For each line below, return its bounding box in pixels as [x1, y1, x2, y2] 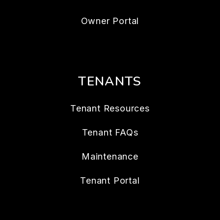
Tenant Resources [70, 103, 150, 114]
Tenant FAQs [82, 127, 138, 138]
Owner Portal [81, 16, 139, 27]
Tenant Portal [80, 175, 140, 186]
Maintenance [82, 151, 138, 162]
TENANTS [78, 73, 142, 90]
